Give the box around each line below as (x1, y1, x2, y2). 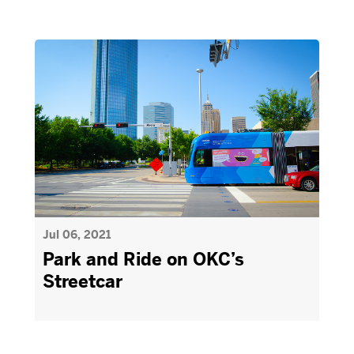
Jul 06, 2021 (43, 228, 111, 242)
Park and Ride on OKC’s (43, 249, 244, 270)
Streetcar (43, 271, 122, 292)
